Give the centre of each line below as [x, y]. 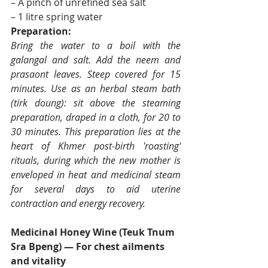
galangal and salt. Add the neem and [96, 60]
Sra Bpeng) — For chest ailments [89, 247]
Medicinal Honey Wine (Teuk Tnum [94, 232]
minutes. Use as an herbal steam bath [96, 89]
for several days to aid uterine [96, 189]
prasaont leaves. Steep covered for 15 [96, 74]
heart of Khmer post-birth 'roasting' [96, 146]
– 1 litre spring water [57, 17]
